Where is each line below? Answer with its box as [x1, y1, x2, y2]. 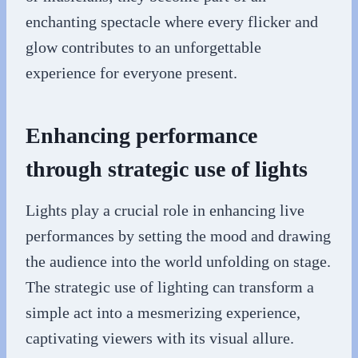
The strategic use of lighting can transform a [26, 277, 314, 296]
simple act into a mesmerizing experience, [26, 303, 300, 321]
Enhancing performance [26, 122, 257, 148]
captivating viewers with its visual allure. [26, 328, 294, 347]
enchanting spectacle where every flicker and [26, 12, 318, 30]
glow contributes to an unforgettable [26, 38, 261, 56]
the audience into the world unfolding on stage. [26, 252, 331, 270]
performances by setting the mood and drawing [26, 226, 331, 245]
